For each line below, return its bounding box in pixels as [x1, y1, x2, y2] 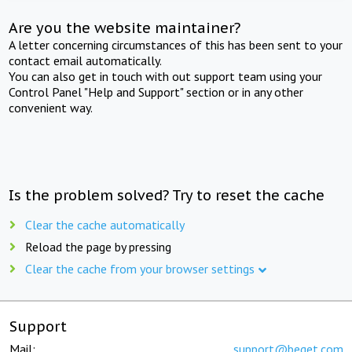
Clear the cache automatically [25, 216, 185, 233]
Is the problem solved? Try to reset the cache [9, 185, 325, 204]
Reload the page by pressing [25, 238, 171, 255]
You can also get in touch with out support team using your [9, 68, 323, 84]
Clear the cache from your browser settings [25, 260, 255, 277]
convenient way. [9, 99, 93, 115]
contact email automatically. [9, 52, 163, 68]
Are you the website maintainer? [9, 18, 241, 37]
